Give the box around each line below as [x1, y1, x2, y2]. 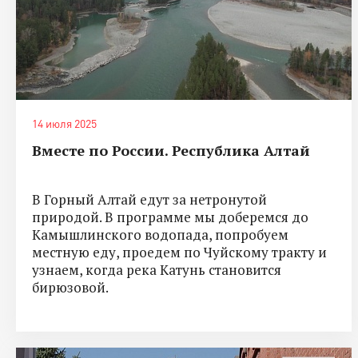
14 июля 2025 [32, 116, 97, 130]
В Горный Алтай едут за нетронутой [32, 189, 267, 209]
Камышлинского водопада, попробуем [32, 225, 288, 244]
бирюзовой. [32, 277, 109, 296]
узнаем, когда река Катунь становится [32, 260, 281, 279]
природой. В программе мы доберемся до [32, 207, 308, 226]
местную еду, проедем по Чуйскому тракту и [32, 242, 327, 261]
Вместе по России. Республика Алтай [32, 140, 310, 160]
